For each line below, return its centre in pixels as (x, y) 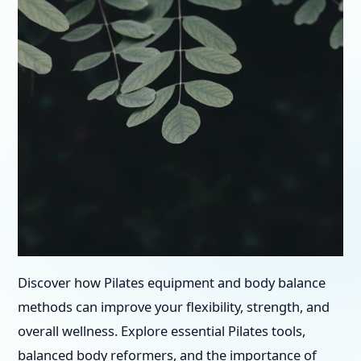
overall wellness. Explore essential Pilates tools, (162, 331)
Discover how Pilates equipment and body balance (172, 282)
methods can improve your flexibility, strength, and (174, 307)
